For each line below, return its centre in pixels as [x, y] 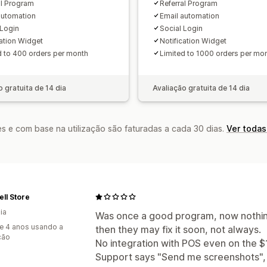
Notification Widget [193, 41]
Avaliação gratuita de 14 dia [201, 88]
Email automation [190, 15]
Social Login [181, 28]
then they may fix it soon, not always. [178, 229]
